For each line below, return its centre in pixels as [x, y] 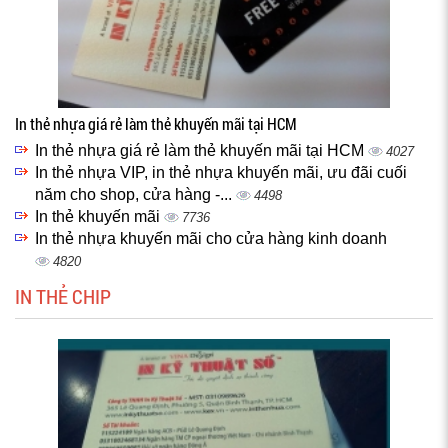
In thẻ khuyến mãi [99, 216]
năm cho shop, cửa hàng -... [135, 194]
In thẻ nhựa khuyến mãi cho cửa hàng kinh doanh [211, 238]
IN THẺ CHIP [63, 296]
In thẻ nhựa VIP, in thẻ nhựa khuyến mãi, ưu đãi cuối [221, 172]
